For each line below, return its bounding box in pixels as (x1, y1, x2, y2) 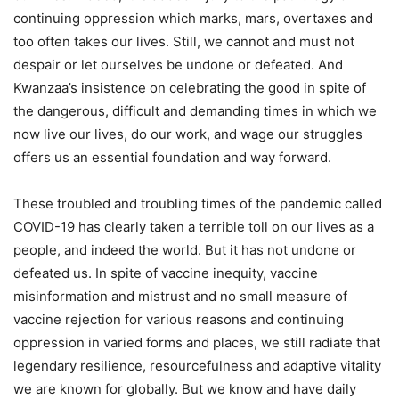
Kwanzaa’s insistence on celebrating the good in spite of (13, 79, 366, 96)
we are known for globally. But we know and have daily (13, 380, 356, 397)
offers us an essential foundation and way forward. (13, 149, 331, 166)
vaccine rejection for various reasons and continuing (13, 311, 344, 328)
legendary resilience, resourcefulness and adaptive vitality (13, 357, 381, 374)
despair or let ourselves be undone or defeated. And (13, 56, 343, 73)
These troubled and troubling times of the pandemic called (13, 195, 382, 212)
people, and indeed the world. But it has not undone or (13, 241, 356, 258)
